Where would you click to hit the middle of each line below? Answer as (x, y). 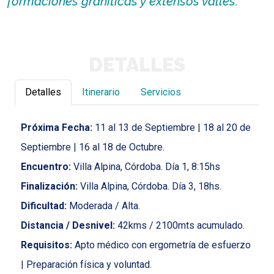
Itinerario (101, 92)
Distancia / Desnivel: (68, 226)
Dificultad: (44, 206)
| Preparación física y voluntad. (86, 265)
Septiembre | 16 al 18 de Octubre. (93, 147)
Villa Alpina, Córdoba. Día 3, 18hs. (150, 187)
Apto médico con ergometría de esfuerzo (161, 245)
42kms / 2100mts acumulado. (180, 226)
